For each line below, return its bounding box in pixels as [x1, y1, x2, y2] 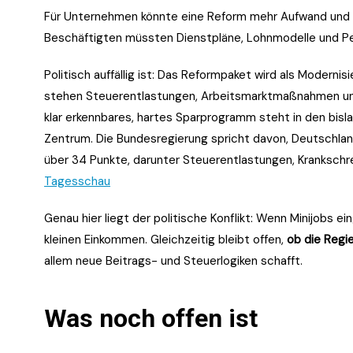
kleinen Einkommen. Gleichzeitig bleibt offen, [44, 231, 287, 247]
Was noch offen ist [44, 303, 258, 333]
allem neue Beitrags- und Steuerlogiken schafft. [44, 252, 303, 269]
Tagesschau [44, 173, 110, 189]
